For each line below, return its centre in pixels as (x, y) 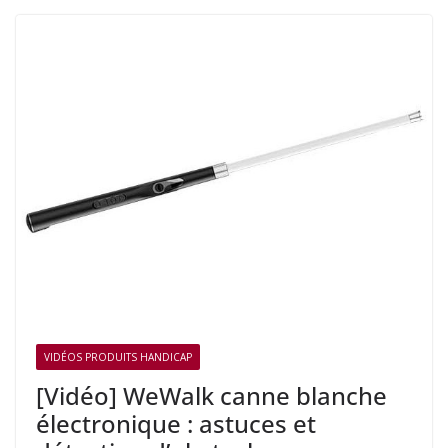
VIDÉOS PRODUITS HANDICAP (118, 356)
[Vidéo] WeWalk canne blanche (211, 395)
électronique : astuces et (176, 423)
